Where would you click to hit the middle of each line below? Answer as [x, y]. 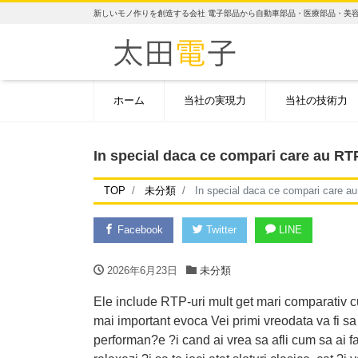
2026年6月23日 [142, 271]
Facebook [139, 230]
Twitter [219, 230]
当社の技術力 [316, 100]
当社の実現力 [215, 100]
